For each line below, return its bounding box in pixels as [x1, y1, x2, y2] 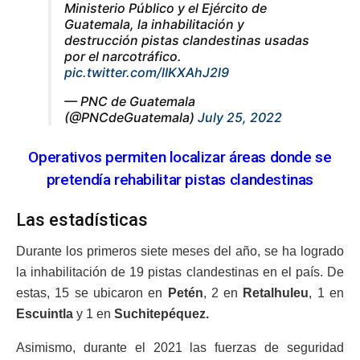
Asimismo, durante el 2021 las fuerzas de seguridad [16, 341, 344, 355]
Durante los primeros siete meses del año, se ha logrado [16, 244, 344, 259]
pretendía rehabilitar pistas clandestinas [46, 170, 314, 189]
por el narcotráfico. [64, 48, 182, 65]
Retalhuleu [243, 286, 309, 301]
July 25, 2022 [198, 109, 282, 126]
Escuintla [16, 307, 73, 321]
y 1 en [73, 307, 114, 321]
